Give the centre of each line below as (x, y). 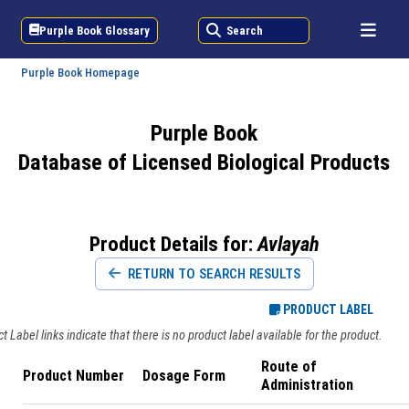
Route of (289, 367)
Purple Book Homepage (81, 73)
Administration (308, 385)
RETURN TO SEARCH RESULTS (212, 274)
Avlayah (288, 244)
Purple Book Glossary (95, 30)
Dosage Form (184, 376)
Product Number (73, 376)
